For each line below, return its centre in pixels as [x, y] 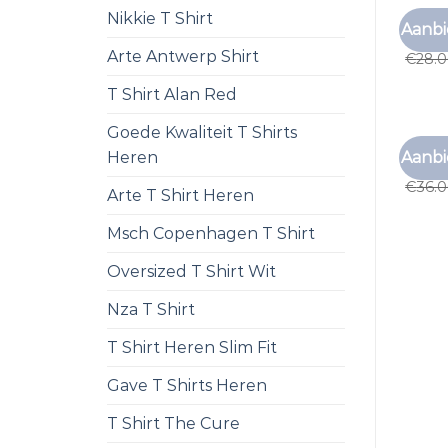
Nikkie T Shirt [160, 18]
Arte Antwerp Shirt [183, 56]
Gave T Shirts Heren [187, 385]
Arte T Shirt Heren [180, 195]
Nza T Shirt [151, 309]
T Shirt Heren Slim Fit [192, 347]
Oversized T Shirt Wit [191, 271]
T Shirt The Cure [173, 423]
